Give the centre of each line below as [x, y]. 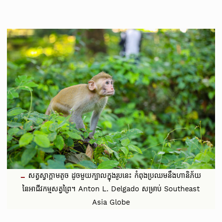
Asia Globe [111, 202]
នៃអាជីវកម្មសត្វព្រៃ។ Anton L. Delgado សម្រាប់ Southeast [111, 189]
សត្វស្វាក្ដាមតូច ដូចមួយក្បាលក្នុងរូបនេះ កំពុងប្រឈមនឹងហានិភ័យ [114, 175]
